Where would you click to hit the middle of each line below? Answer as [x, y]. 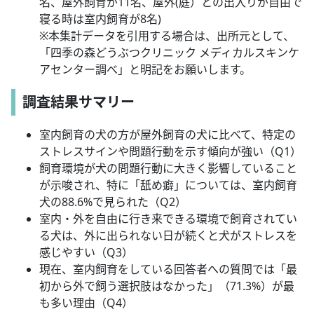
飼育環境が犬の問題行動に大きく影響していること [168, 169]
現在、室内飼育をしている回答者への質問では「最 [168, 269]
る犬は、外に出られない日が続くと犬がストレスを [168, 236]
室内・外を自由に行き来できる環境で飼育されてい [168, 219]
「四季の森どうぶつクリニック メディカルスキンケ [169, 53]
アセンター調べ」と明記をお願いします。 [145, 70]
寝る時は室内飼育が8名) [100, 19]
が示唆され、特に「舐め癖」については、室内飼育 [168, 185]
